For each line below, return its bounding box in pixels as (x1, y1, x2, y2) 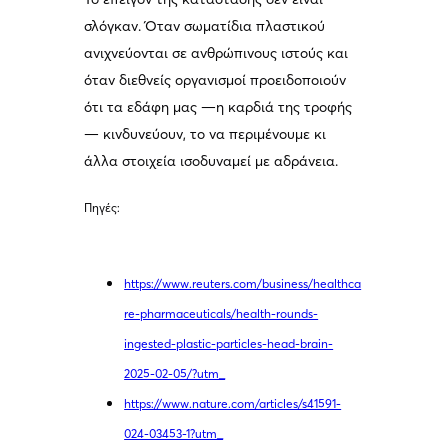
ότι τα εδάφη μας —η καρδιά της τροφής (84, 98, 353, 117)
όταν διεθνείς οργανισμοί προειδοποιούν (84, 71, 347, 90)
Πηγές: (84, 200, 124, 216)
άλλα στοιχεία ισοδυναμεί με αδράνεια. (84, 152, 339, 171)
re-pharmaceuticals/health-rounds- (124, 306, 319, 322)
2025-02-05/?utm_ (124, 366, 226, 382)
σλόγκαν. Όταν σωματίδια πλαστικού (84, 17, 326, 36)
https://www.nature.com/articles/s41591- (124, 396, 342, 412)
